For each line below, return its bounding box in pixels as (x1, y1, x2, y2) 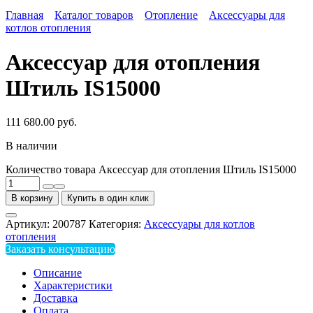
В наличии (6, 140, 57, 152)
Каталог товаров (54, 9, 133, 22)
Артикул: (6, 218, 52, 231)
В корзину (11, 193, 53, 204)
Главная (6, 9, 43, 22)
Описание (34, 267, 82, 279)
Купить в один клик (67, 193, 149, 204)
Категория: (89, 218, 144, 231)
